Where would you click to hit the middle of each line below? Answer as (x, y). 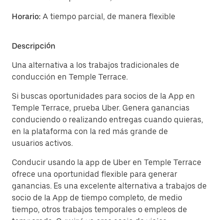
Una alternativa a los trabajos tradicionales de (96, 65)
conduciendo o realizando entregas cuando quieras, (108, 120)
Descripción (34, 46)
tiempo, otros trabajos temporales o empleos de (99, 209)
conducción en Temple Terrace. (70, 77)
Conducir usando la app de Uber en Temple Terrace (107, 162)
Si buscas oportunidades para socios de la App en (103, 96)
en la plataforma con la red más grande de (90, 131)
